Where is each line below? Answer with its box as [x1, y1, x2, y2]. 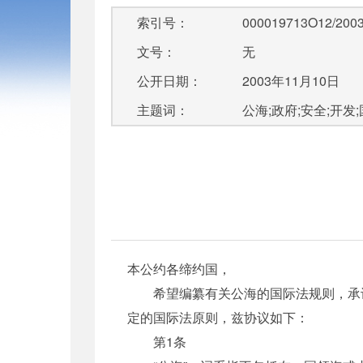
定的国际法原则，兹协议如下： [127, 307, 309, 327]
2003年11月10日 [241, 71, 340, 90]
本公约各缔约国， [127, 258, 231, 278]
